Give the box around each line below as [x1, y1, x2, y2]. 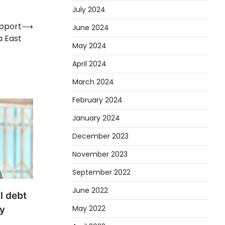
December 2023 [72, 131, 129, 141]
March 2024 [72, 76, 114, 87]
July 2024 [72, 4, 105, 15]
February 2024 [72, 94, 123, 105]
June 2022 [72, 185, 108, 195]
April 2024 [72, 58, 106, 69]
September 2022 [72, 167, 131, 177]
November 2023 [72, 149, 128, 159]
